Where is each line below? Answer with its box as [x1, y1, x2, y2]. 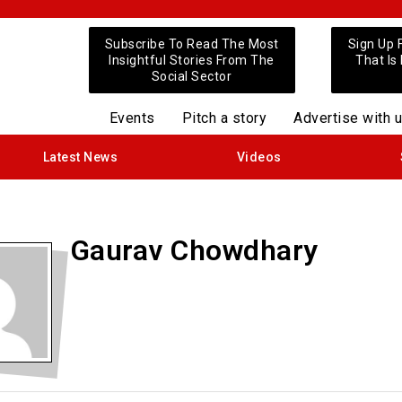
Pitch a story [181, 109, 267, 127]
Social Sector [151, 69, 232, 83]
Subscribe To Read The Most [104, 37, 279, 51]
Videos [236, 150, 282, 164]
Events [109, 109, 155, 127]
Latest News [42, 150, 118, 164]
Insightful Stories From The [109, 53, 275, 67]
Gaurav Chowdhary [69, 233, 319, 267]
